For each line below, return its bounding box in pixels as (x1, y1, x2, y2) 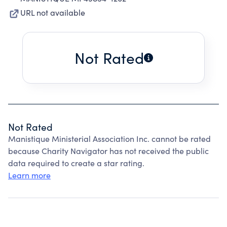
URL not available (20, 7, 85, 18)
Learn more (8, 170, 51, 180)
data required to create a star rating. (8, 158, 144, 168)
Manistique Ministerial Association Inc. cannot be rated (8, 133, 211, 144)
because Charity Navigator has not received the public (8, 145, 209, 156)
